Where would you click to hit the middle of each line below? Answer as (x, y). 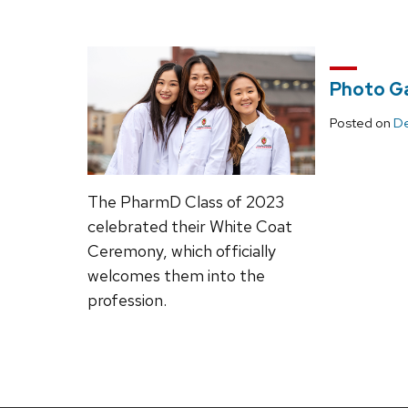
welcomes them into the (176, 275)
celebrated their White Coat (190, 226)
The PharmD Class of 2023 (186, 202)
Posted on (362, 122)
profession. (127, 300)
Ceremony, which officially (182, 251)
